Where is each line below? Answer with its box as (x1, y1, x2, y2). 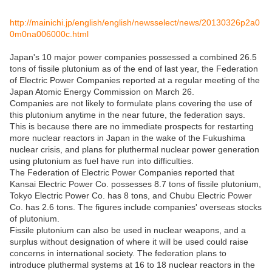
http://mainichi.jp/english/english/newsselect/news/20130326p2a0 (10, 17, 260, 27)
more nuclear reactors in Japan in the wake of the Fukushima (10, 132, 245, 143)
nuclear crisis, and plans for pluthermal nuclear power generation (10, 144, 259, 154)
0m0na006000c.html (10, 29, 89, 39)
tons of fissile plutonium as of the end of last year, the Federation (10, 63, 258, 73)
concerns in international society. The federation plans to (10, 248, 226, 258)
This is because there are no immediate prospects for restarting (10, 121, 254, 131)
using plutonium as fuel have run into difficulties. (10, 155, 194, 166)
